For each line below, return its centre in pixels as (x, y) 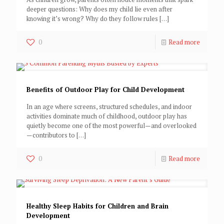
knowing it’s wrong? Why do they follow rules (92, 19)
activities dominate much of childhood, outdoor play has (107, 116)
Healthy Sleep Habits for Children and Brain (97, 206)
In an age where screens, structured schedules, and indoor (109, 107)
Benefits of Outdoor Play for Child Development (105, 90)
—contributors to (51, 135)
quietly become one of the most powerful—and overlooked (111, 126)
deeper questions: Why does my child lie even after (99, 9)
